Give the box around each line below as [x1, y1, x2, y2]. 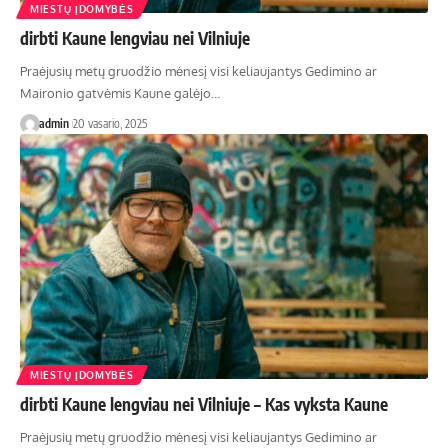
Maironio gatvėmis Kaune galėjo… [20, 84, 220, 101]
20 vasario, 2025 [72, 115, 147, 131]
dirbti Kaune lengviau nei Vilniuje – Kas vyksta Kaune [20, 392, 388, 415]
